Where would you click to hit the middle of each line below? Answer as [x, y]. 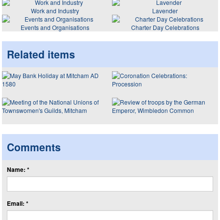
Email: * [18, 203]
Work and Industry [55, 10]
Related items [41, 54]
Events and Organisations [55, 27]
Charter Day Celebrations [165, 27]
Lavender [165, 10]
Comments [34, 147]
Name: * [18, 169]
